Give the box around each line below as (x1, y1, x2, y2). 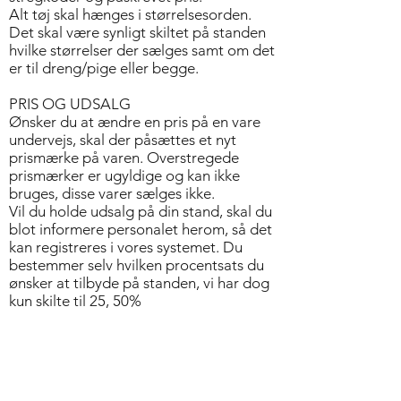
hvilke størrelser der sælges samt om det (9, 41, 275, 59)
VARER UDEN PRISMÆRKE (9, 328, 189, 346)
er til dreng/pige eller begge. (9, 59, 199, 77)
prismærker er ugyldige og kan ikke (9, 166, 240, 184)
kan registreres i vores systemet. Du (9, 238, 243, 256)
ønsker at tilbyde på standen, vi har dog (9, 274, 269, 292)
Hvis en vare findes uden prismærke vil (9, 346, 260, 363)
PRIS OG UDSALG (9, 95, 131, 113)
